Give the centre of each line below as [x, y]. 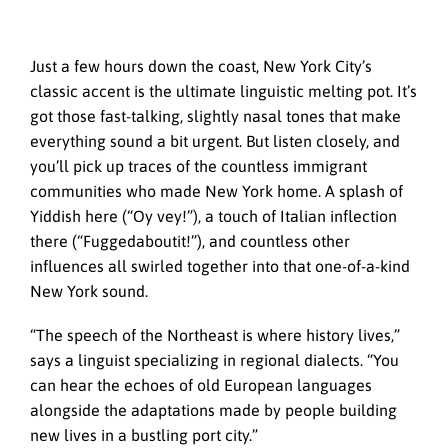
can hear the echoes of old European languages [201, 385]
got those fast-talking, [106, 116]
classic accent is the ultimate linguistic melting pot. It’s [223, 91]
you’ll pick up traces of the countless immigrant [198, 166]
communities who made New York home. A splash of [216, 191]
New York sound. [89, 291]
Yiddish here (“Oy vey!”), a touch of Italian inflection [213, 216]
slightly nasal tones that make [292, 116]
